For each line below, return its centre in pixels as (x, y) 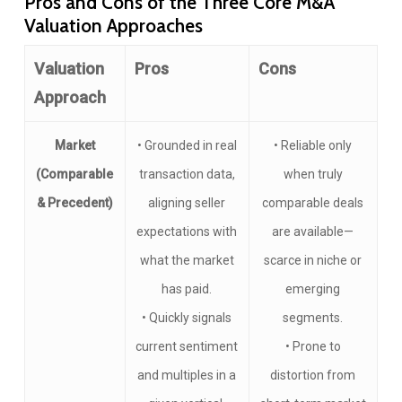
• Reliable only (313, 145)
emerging (313, 289)
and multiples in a (187, 375)
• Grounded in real (187, 145)
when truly (313, 174)
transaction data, (187, 174)
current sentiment (187, 346)
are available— (313, 232)
